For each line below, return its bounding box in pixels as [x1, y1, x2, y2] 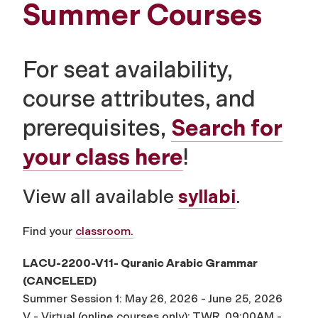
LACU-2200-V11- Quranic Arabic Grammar [23, 256, 258, 270]
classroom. [75, 224, 133, 238]
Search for [171, 114, 283, 141]
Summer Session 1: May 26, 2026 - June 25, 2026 [23, 291, 283, 305]
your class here [23, 143, 183, 170]
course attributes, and [23, 84, 256, 112]
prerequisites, [23, 114, 171, 141]
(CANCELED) [23, 273, 97, 287]
